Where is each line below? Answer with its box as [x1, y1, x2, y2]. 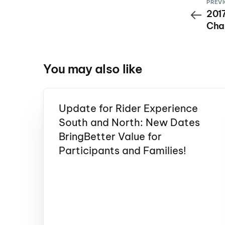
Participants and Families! [58, 144, 186, 157]
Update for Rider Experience [58, 102, 198, 115]
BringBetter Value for [58, 130, 162, 143]
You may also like [43, 61, 143, 77]
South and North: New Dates [58, 116, 200, 129]
